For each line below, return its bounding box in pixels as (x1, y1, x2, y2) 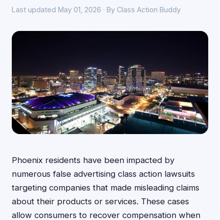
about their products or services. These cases (12, 196, 189, 206)
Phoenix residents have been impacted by (12, 155, 174, 165)
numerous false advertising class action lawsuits (12, 169, 195, 179)
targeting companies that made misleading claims (12, 183, 199, 192)
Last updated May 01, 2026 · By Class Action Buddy (12, 5, 181, 14)
